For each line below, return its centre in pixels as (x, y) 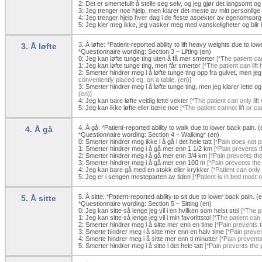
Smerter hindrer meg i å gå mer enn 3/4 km (146, 155)
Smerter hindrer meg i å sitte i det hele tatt (144, 245)
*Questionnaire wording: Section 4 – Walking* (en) (149, 134)
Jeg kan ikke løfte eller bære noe (132, 107)
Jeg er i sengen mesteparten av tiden (138, 176)
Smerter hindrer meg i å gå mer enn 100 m (145, 162)
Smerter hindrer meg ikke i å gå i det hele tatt (149, 141)
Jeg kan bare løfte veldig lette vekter (137, 100)
